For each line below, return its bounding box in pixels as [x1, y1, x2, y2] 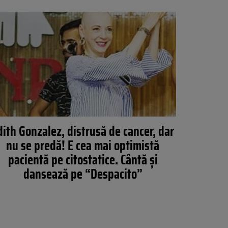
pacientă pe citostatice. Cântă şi [8, 149, 158, 170]
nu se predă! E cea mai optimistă [6, 135, 160, 156]
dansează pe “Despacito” [23, 163, 142, 184]
